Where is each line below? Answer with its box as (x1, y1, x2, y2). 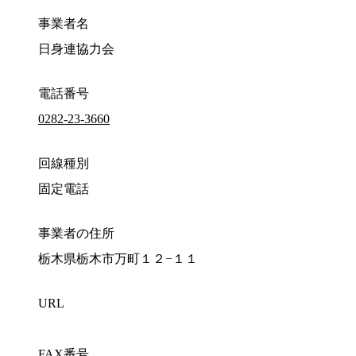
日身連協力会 (38, 42, 114, 56)
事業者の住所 (38, 226, 114, 241)
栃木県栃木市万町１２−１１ (38, 252, 198, 266)
